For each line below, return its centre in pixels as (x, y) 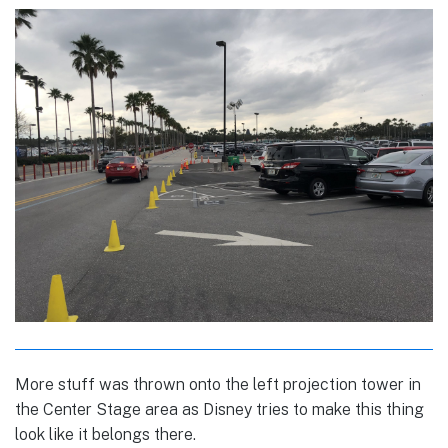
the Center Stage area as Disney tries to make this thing (219, 410)
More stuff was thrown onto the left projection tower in (218, 385)
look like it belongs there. (105, 435)
